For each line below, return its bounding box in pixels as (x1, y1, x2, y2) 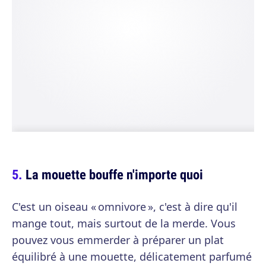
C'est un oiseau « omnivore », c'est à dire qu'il (12, 199, 237, 214)
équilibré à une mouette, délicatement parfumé (12, 249, 252, 264)
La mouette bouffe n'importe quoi (26, 165, 203, 183)
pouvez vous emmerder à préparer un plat (12, 233, 224, 247)
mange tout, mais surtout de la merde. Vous (12, 216, 236, 230)
